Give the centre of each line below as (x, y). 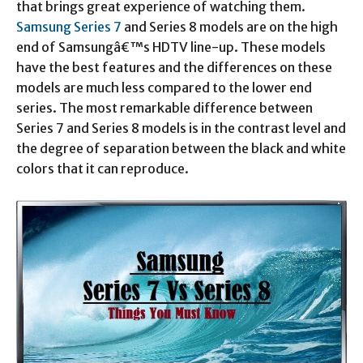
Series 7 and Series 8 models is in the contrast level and (181, 128)
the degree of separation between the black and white (181, 148)
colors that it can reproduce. (102, 169)
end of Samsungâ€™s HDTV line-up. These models (171, 47)
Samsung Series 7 (69, 27)
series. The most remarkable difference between (164, 108)
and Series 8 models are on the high (230, 27)
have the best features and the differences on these (174, 67)
